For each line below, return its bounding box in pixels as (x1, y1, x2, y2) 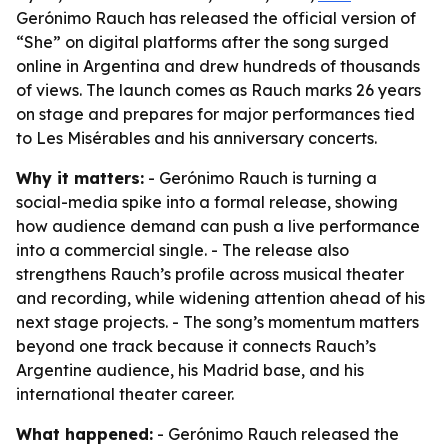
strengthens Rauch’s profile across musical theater (16, 264, 404, 284)
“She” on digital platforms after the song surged (16, 32, 389, 52)
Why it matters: (16, 168, 144, 188)
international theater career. (16, 384, 234, 404)
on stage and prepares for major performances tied (16, 104, 415, 124)
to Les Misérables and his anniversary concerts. (16, 128, 377, 148)
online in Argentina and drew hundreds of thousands (16, 56, 420, 76)
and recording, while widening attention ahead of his (16, 288, 425, 308)
